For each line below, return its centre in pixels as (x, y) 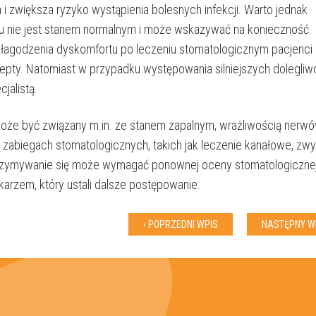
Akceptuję (38, 287)
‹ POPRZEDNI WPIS (181, 224)
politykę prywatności (103, 287)
